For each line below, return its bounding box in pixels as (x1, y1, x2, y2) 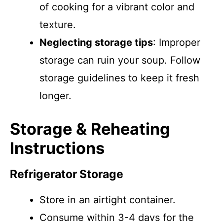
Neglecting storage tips (39, 37, 153, 48)
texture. (39, 19, 76, 31)
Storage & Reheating (10, 119, 170, 139)
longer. (39, 90, 72, 102)
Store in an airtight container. (39, 194, 176, 206)
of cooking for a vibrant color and (39, 1, 194, 13)
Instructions (10, 139, 105, 158)
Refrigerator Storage (10, 167, 123, 181)
